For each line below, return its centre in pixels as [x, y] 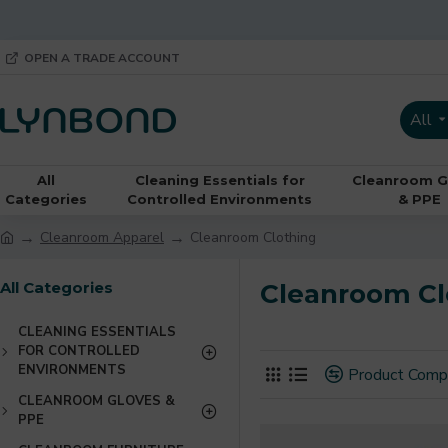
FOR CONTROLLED [79, 351]
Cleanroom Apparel [102, 237]
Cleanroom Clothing [253, 237]
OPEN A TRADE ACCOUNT [102, 57]
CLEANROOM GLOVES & [96, 401]
